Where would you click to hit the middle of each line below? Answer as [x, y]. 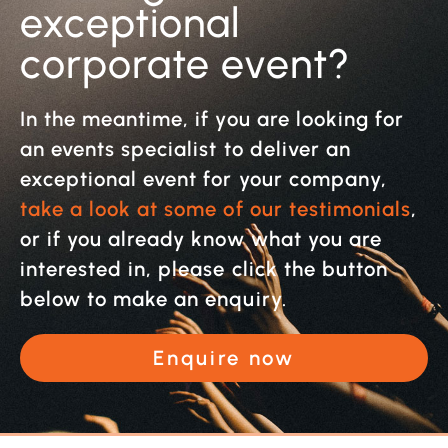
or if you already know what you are [201, 238]
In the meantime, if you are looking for [212, 118]
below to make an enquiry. [153, 298]
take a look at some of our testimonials [215, 208]
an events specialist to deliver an [185, 148]
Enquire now [224, 357]
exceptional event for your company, [203, 178]
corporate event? [185, 63]
